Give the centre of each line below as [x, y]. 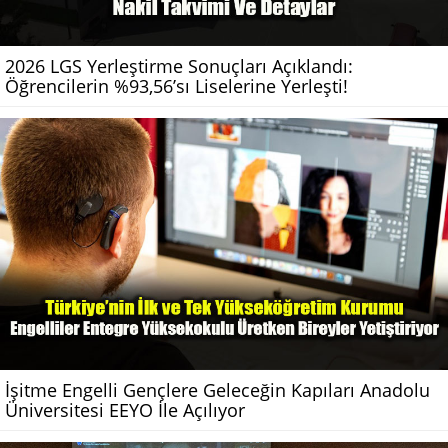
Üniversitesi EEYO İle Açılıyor [125, 409]
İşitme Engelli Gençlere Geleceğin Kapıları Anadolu [217, 389]
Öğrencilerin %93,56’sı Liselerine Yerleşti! [176, 85]
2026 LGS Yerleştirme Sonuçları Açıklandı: [179, 65]
